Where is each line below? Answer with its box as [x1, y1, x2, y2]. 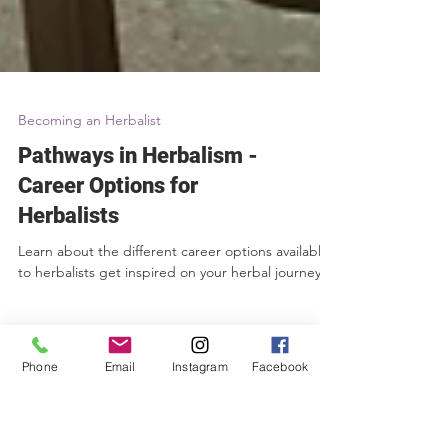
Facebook [251, 358, 309, 374]
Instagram [172, 358, 228, 374]
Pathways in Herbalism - [18, 275, 258, 300]
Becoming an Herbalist [18, 243, 161, 261]
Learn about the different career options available [18, 374, 329, 392]
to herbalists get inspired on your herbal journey [18, 395, 321, 413]
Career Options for [18, 305, 198, 330]
